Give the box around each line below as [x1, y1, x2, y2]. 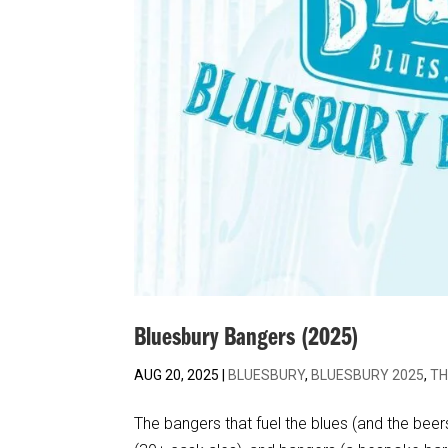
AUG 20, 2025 [134, 366, 220, 383]
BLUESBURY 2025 [311, 366, 425, 383]
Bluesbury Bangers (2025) [134, 324, 360, 352]
